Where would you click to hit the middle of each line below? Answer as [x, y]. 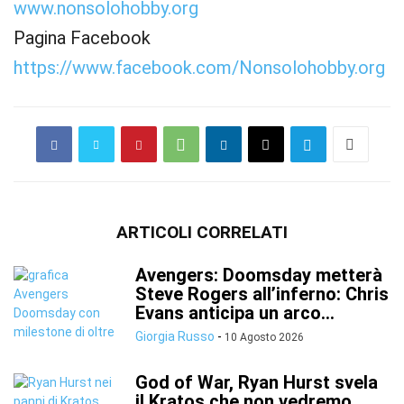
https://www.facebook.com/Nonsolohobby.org [199, 68]
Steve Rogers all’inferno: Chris [262, 294]
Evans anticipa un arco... [235, 313]
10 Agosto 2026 [264, 337]
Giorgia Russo [175, 336]
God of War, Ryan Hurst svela [257, 382]
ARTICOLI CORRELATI [202, 232]
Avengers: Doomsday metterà [259, 275]
